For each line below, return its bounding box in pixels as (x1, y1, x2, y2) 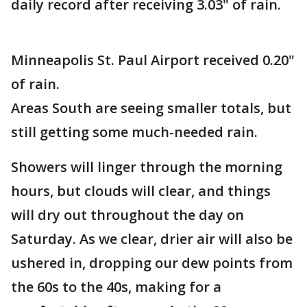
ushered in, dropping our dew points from (11, 254, 293, 272)
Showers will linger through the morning (11, 158, 282, 176)
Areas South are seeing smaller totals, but (11, 99, 291, 117)
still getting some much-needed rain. (11, 123, 261, 141)
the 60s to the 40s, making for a (11, 278, 221, 296)
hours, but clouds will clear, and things (11, 182, 271, 200)
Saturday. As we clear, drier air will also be (11, 230, 293, 248)
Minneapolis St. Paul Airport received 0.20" (11, 51, 295, 69)
